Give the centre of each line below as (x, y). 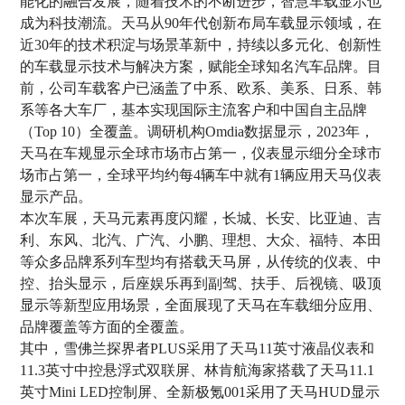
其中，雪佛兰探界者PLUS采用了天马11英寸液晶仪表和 (198, 348)
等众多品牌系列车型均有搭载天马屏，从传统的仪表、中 (201, 261)
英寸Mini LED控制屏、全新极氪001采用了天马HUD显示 (200, 391)
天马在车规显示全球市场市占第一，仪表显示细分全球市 (201, 153)
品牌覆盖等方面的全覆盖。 (107, 326)
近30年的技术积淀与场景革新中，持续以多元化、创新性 (201, 44)
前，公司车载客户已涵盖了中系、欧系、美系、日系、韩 (201, 88)
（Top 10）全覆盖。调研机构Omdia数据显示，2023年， (198, 131)
